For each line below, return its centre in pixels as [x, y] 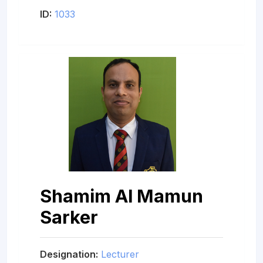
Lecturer [120, 254]
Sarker [69, 217]
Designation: [69, 254]
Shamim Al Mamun [122, 195]
